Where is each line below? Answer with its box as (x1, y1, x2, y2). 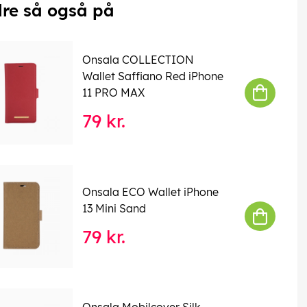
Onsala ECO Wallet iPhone (82, 184, 219, 199)
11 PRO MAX (82, 86, 145, 100)
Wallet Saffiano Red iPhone (82, 69, 223, 84)
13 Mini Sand (82, 201, 146, 215)
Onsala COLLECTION (82, 53, 194, 67)
